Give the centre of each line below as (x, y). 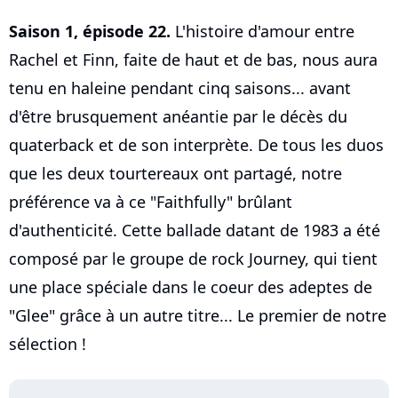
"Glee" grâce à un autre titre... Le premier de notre (198, 316)
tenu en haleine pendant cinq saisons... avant (180, 88)
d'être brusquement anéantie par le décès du (178, 117)
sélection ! (48, 344)
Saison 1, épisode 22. (90, 32)
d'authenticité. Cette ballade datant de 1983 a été (195, 231)
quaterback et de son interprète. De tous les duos (196, 145)
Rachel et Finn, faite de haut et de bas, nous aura (193, 60)
